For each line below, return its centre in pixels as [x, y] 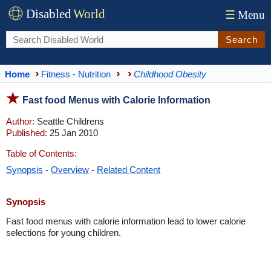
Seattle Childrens [69, 121]
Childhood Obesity [170, 74]
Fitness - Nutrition [76, 74]
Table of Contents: [41, 153]
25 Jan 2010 [73, 133]
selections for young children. [64, 233]
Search [241, 39]
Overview [70, 170]
